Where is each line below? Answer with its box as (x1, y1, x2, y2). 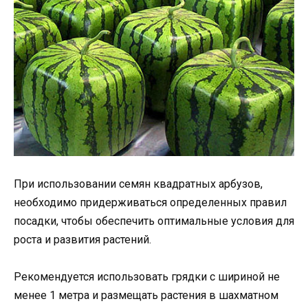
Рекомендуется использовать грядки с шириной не (14, 269, 280, 283)
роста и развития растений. (14, 232, 151, 246)
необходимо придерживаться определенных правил (14, 195, 287, 209)
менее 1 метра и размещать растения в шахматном (14, 288, 278, 302)
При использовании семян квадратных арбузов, (14, 177, 263, 190)
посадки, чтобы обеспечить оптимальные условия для (14, 214, 294, 228)
